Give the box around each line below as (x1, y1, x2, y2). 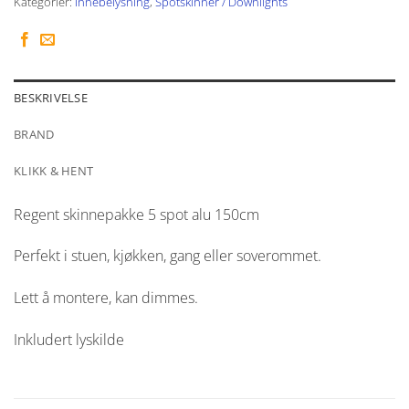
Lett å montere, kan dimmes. (14, 288, 198, 309)
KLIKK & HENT (14, 162, 94, 179)
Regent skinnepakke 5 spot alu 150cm (14, 204, 259, 225)
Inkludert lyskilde (14, 329, 124, 350)
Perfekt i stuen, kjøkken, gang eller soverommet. (14, 246, 321, 267)
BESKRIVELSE (14, 89, 88, 106)
